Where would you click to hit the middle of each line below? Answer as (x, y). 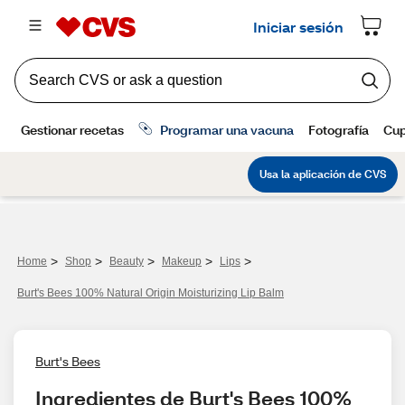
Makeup (182, 261)
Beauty (127, 261)
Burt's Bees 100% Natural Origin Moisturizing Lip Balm (151, 293)
